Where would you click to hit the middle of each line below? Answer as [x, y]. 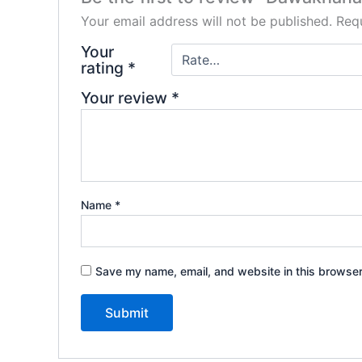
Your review [126, 97]
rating [104, 67]
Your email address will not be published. [206, 21]
